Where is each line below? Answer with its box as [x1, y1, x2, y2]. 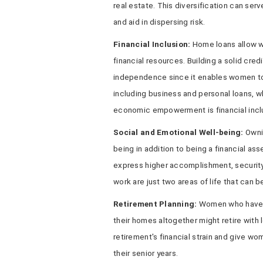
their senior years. [113, 248, 178, 258]
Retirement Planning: [113, 199, 199, 208]
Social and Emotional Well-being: [113, 127, 244, 137]
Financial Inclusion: [113, 39, 191, 49]
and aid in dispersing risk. [113, 17, 205, 26]
